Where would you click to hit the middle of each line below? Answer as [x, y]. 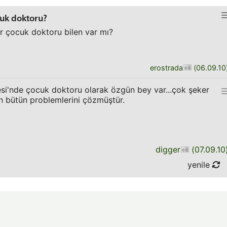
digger [168, 149]
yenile [200, 165]
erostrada [166, 68]
